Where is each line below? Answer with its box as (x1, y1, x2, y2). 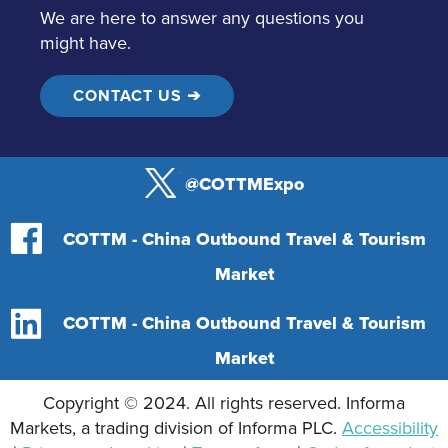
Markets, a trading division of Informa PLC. (10, 414, 337, 440)
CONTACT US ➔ (73, 83, 201, 107)
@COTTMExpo (184, 170, 304, 197)
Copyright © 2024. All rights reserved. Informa (43, 389, 405, 415)
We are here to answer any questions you (40, 4, 364, 30)
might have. (40, 29, 131, 55)
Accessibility (342, 414, 438, 440)
